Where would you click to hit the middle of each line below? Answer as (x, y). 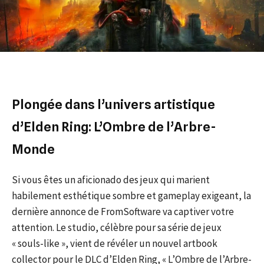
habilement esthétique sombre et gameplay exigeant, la (131, 195)
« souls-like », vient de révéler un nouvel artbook (115, 243)
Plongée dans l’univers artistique (113, 104)
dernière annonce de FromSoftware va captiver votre (123, 211)
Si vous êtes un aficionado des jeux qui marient (111, 179)
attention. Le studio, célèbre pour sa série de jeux (117, 227)
